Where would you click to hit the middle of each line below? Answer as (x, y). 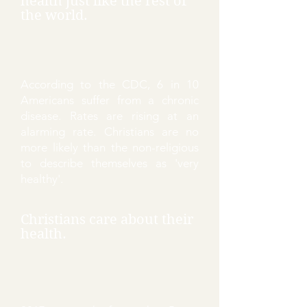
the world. (54, 15)
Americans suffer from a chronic (110, 100)
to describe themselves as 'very (110, 163)
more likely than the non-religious (110, 147)
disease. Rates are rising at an (110, 116)
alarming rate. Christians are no (110, 132)
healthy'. (42, 179)
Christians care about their (107, 220)
